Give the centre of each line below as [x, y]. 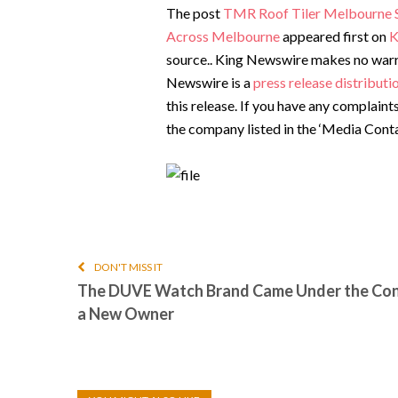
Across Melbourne [223, 36]
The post [194, 12]
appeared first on [334, 36]
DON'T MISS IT [128, 267]
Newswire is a [209, 82]
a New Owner [126, 313]
